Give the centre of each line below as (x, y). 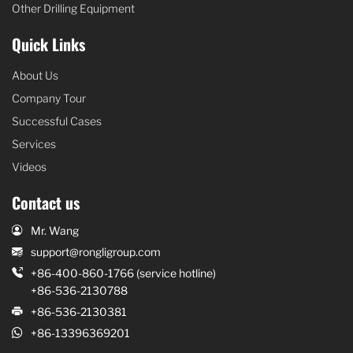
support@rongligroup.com (96, 252)
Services (34, 143)
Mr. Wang (55, 230)
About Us (35, 75)
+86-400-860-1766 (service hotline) (123, 273)
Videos (29, 166)
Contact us (46, 202)
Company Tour (49, 98)
